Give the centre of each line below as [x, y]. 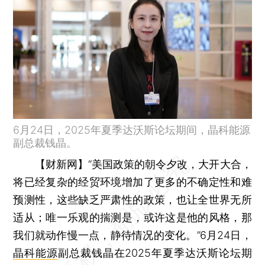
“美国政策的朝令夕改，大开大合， [170, 164]
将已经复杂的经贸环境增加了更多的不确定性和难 [132, 182]
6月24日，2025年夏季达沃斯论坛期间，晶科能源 [132, 130]
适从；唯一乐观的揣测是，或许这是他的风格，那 [132, 217]
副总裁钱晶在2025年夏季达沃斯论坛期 [155, 253]
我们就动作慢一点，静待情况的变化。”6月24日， [132, 235]
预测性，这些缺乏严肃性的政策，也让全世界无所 [132, 199]
